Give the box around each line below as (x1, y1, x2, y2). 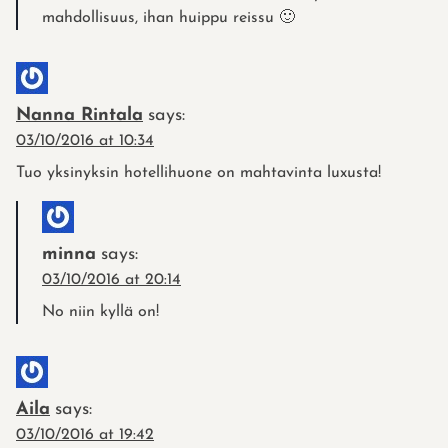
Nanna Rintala (16, 105, 143, 125)
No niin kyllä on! (42, 303, 159, 320)
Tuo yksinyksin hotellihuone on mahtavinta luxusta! (16, 164, 381, 181)
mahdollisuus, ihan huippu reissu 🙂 (42, 9, 295, 26)
